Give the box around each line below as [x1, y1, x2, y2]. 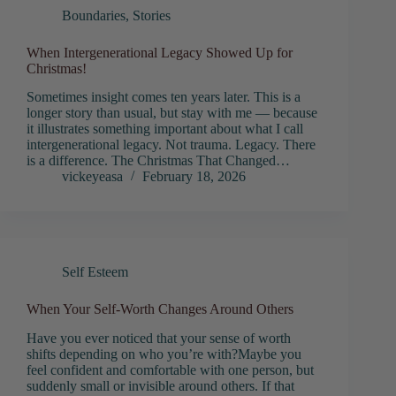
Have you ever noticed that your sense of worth [27, 331, 291, 346]
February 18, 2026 [142, 169, 246, 185]
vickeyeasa [62, 169, 123, 185]
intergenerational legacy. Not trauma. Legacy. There [27, 137, 316, 153]
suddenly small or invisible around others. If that [27, 378, 294, 394]
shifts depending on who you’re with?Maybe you [27, 346, 301, 362]
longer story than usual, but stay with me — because [27, 105, 317, 121]
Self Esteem [62, 264, 128, 280]
